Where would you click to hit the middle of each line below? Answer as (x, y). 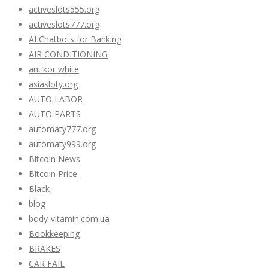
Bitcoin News (54, 159)
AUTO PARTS (55, 114)
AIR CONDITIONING (68, 54)
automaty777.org (62, 129)
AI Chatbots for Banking (75, 39)
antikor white (54, 69)
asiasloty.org (53, 84)
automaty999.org (62, 144)
